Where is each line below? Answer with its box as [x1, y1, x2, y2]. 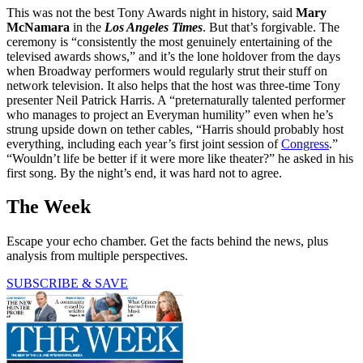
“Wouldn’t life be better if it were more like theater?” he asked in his [6, 151, 353, 165]
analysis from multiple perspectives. [6, 249, 188, 263]
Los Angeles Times [105, 19, 203, 34]
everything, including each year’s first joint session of [6, 136, 281, 151]
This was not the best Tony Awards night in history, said [6, 5, 296, 19]
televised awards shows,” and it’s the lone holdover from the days [6, 49, 340, 63]
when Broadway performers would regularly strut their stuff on [6, 63, 327, 78]
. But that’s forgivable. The [203, 19, 340, 34]
